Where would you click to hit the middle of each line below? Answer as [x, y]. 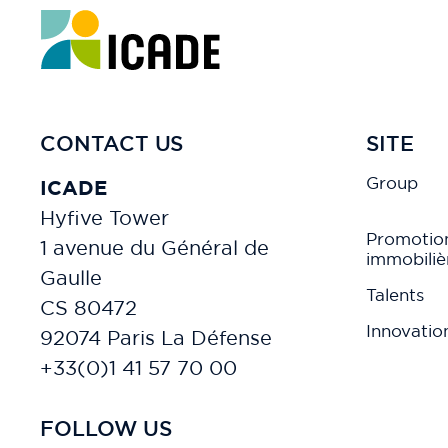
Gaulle [71, 277]
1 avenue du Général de [154, 247]
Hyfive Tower [104, 217]
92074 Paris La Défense [156, 337]
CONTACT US [112, 143]
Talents [395, 294]
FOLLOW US [106, 428]
